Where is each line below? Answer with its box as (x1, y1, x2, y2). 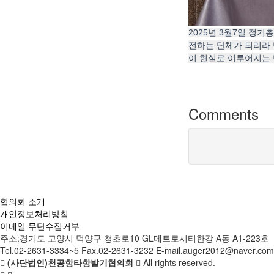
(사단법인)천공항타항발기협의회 (7, 256, 136, 269)
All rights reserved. (141, 256, 215, 269)
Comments (188, 103, 259, 125)
